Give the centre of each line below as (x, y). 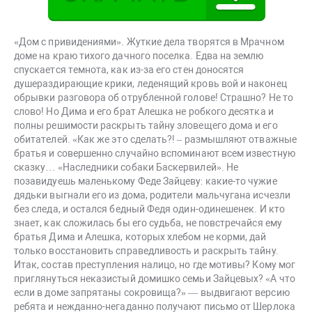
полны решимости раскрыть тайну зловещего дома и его (146, 126)
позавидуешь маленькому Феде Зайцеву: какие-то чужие (146, 181)
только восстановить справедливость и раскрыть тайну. (146, 251)
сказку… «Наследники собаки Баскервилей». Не (126, 167)
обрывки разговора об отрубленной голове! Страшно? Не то (154, 98)
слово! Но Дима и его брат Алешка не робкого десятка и (144, 112)
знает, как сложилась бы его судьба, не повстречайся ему (148, 223)
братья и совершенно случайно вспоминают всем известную (155, 154)
